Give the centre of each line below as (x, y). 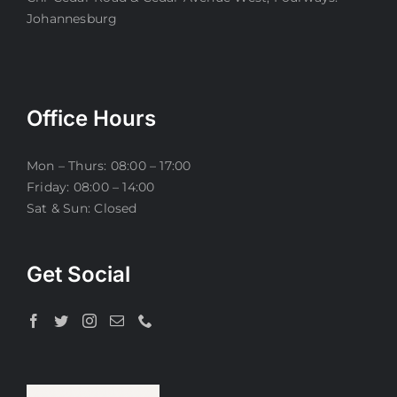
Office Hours (91, 119)
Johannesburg (72, 19)
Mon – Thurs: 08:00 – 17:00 (109, 166)
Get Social (78, 275)
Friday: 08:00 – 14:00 (91, 187)
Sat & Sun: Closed (82, 209)
